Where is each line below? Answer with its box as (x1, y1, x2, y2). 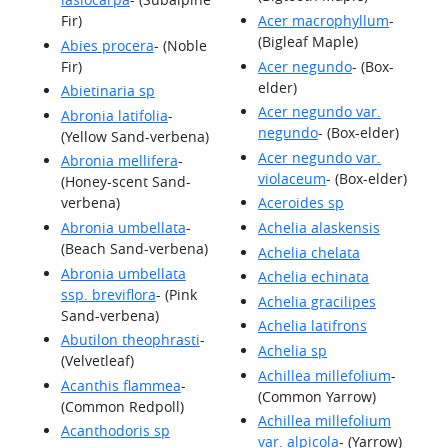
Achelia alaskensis (258, 218, 381, 238)
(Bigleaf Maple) (258, 32, 359, 52)
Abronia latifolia (60, 105, 168, 125)
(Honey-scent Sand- (60, 172, 191, 192)
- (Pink (155, 284, 197, 304)
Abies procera (60, 35, 154, 55)
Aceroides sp (258, 193, 345, 213)
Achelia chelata (258, 242, 361, 262)
